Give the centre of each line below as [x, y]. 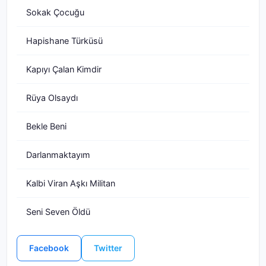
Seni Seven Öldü [58, 212]
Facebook [49, 248]
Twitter [108, 248]
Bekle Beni [46, 126]
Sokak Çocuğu [55, 12]
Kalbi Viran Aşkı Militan [71, 183]
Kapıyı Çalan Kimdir [64, 69]
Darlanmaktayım [58, 155]
